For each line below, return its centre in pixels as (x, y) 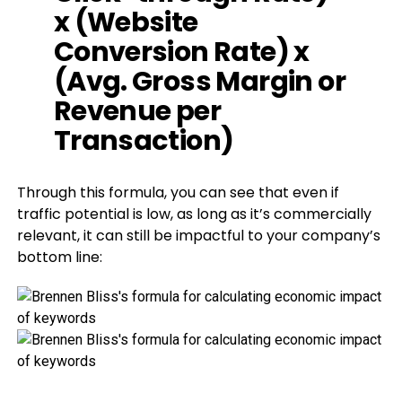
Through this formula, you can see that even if (178, 192)
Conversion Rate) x (181, 52)
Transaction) (144, 140)
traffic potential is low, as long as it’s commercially (194, 214)
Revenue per (137, 111)
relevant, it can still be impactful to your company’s (198, 236)
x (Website (126, 22)
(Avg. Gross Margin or (199, 81)
